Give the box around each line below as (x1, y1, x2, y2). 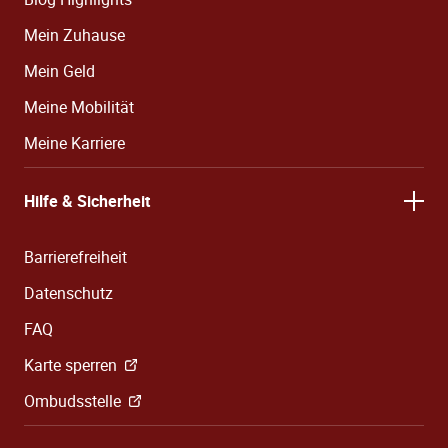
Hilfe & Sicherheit (24, 189, 150, 212)
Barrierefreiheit (24, 245, 127, 268)
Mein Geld (24, 59, 95, 82)
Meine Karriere (24, 131, 125, 154)
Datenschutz (24, 281, 113, 304)
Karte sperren (24, 353, 117, 376)
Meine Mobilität (24, 95, 134, 118)
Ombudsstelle (24, 389, 121, 412)
